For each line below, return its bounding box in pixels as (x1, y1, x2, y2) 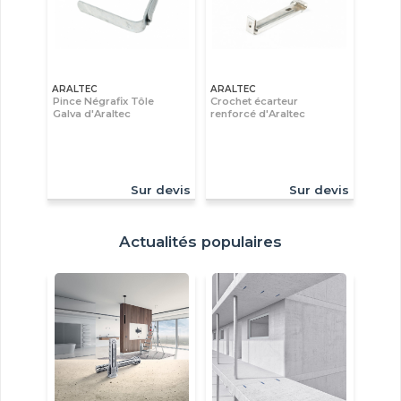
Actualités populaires (119, 233, 282, 252)
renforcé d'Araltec (210, 107, 306, 120)
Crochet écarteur (210, 94, 299, 107)
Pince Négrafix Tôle (53, 94, 154, 107)
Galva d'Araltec (53, 107, 131, 120)
